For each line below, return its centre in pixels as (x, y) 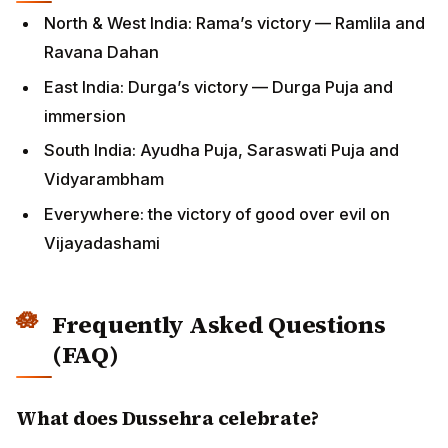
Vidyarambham (104, 179)
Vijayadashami (102, 242)
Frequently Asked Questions (219, 324)
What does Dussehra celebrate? (167, 417)
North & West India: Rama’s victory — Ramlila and (234, 22)
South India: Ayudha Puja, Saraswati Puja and (221, 150)
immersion (85, 115)
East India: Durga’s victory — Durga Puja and (218, 86)
